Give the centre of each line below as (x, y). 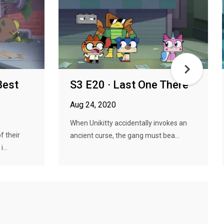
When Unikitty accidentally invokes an (128, 123)
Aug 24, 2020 (93, 105)
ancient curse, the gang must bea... (125, 135)
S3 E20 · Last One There (129, 85)
